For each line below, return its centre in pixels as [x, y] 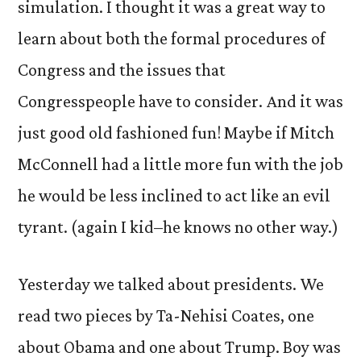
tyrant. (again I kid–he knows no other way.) [178, 227]
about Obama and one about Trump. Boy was [179, 347]
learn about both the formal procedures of [172, 38]
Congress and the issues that [122, 70]
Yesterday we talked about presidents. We [171, 284]
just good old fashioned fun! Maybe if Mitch [176, 133]
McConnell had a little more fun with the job [180, 164]
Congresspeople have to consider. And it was [180, 101]
